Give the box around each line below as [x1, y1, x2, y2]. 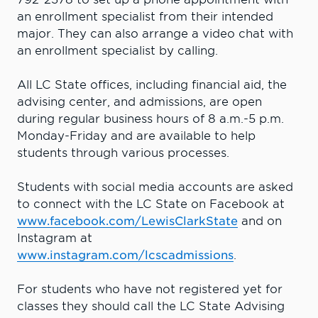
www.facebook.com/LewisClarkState [17, 214, 238, 228]
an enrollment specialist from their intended [17, 9, 273, 23]
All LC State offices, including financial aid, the [17, 77, 287, 92]
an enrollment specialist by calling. [17, 43, 218, 57]
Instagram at [17, 231, 92, 245]
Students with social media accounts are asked [17, 180, 293, 194]
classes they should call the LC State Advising [17, 299, 285, 313]
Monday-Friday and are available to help [17, 128, 256, 143]
